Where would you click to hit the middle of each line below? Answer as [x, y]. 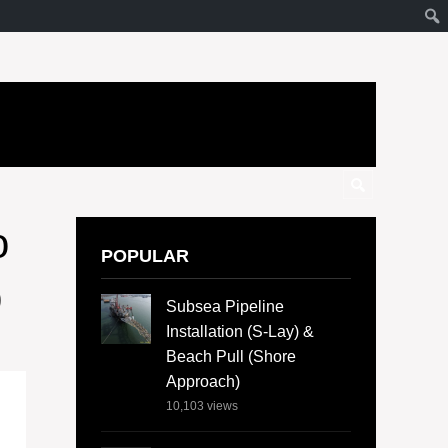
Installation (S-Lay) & [240, 332]
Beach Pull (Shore [231, 357]
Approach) [203, 382]
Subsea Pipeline [225, 307]
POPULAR [145, 255]
